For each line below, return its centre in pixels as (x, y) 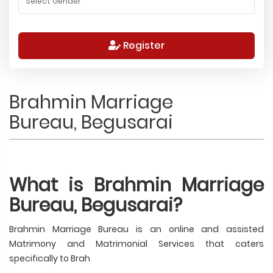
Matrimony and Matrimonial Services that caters (136, 243)
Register (143, 45)
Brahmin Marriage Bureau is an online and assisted (136, 229)
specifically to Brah (50, 258)
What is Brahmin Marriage (136, 185)
